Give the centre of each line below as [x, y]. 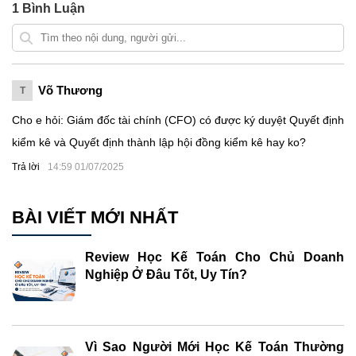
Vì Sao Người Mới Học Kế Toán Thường [215, 346]
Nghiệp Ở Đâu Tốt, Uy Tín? [166, 274]
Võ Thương [70, 91]
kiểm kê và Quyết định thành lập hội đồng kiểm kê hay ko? [159, 143]
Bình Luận [52, 9]
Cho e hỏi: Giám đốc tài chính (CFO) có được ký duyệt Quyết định [178, 120]
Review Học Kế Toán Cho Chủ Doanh [215, 257]
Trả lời [26, 167]
